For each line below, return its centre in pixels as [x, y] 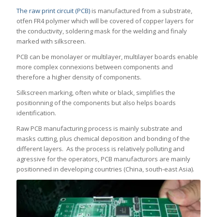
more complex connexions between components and [94, 67]
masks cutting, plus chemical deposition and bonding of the [103, 138]
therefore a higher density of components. [79, 77]
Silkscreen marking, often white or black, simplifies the [96, 92]
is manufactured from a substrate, [141, 10]
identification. [36, 113]
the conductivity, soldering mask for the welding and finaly [101, 31]
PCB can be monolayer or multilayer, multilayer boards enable [107, 56]
